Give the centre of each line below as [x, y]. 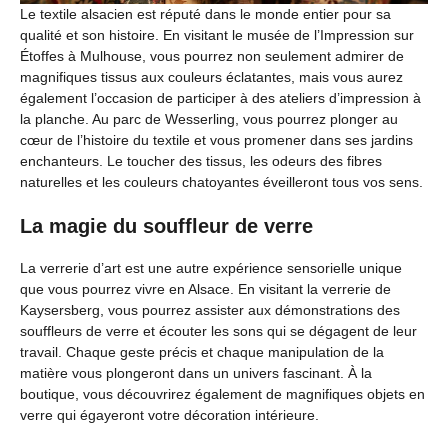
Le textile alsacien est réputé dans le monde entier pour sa [205, 13]
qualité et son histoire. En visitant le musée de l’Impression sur [217, 34]
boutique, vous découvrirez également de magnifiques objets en [222, 393]
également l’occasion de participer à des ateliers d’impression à [220, 97]
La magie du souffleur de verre [166, 225]
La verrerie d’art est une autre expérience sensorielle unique [211, 267]
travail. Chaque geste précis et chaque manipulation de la [202, 351]
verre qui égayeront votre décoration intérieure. [169, 414]
